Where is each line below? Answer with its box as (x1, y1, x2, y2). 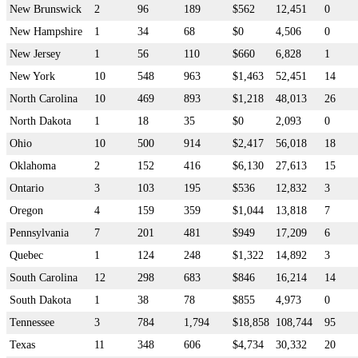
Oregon (10, 204, 43, 217)
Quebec (10, 249, 43, 261)
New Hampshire (10, 25, 82, 38)
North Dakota (10, 114, 71, 127)
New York (10, 70, 55, 82)
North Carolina (10, 92, 78, 105)
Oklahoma (10, 159, 56, 172)
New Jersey (10, 47, 61, 60)
